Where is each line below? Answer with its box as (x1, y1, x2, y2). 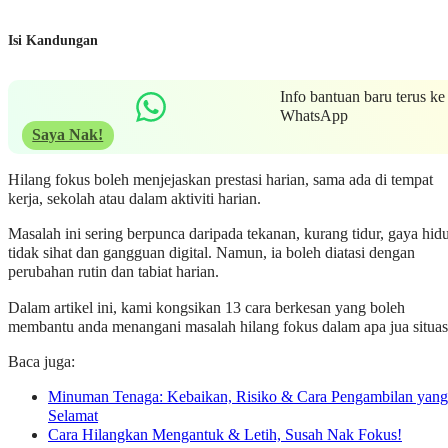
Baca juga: (8, 352, 75, 371)
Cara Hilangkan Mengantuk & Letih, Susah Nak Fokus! (48, 426, 402, 445)
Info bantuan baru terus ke (279, 88, 445, 107)
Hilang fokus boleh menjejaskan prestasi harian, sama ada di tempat (8, 171, 433, 190)
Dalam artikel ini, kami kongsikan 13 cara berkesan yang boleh (8, 298, 405, 317)
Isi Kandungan (8, 31, 98, 48)
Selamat (48, 407, 98, 426)
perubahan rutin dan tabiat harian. (8, 263, 219, 282)
